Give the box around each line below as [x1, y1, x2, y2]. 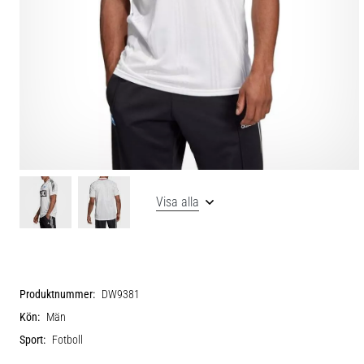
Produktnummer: [19, 288, 95, 301]
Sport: [19, 333, 45, 347]
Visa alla [156, 194, 199, 210]
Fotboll [52, 333, 83, 347]
